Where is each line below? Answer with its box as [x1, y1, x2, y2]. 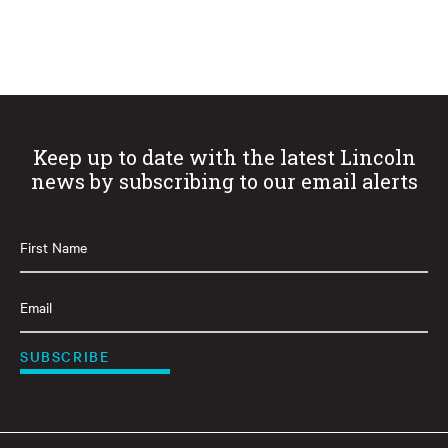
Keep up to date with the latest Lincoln [32, 143, 416, 170]
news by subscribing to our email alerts [30, 167, 418, 194]
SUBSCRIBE [20, 345, 110, 366]
